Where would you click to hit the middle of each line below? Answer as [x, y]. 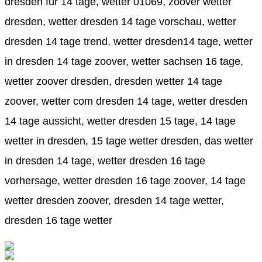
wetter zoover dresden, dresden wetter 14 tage [113, 81]
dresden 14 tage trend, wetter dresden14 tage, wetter [129, 41]
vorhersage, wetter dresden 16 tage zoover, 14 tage [125, 180]
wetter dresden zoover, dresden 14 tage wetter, [114, 200]
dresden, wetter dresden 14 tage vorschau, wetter [120, 21]
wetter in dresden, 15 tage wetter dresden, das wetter [129, 141]
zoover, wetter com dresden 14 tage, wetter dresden [126, 101]
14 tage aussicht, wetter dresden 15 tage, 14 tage [120, 121]
